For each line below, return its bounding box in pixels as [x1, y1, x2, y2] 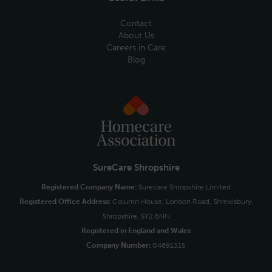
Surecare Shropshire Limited [137, 183, 231, 191]
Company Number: [86, 241, 151, 250]
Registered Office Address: [19, 197, 110, 206]
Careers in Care [106, 42, 166, 53]
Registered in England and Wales [81, 226, 191, 235]
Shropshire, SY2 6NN [102, 212, 170, 220]
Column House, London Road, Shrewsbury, [110, 197, 253, 206]
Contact [120, 18, 152, 29]
